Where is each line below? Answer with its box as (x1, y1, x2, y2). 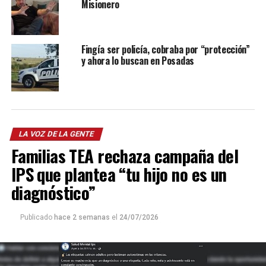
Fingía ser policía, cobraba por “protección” (81, 42, 250, 57)
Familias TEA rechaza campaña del (11, 143, 239, 169)
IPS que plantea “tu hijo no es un (11, 161, 227, 187)
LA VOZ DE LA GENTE (17, 129, 95, 139)
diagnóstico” (11, 180, 96, 205)
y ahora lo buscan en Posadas (81, 53, 194, 68)
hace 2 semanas (53, 213, 112, 222)
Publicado (20, 213, 52, 222)
